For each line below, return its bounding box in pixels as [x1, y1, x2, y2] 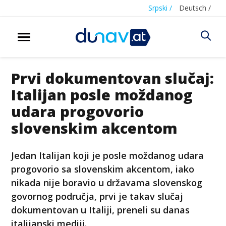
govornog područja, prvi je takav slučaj [11, 190, 184, 202]
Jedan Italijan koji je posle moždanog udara [11, 149, 204, 161]
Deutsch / [179, 3, 211, 13]
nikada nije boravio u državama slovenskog [11, 176, 203, 189]
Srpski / [148, 3, 172, 13]
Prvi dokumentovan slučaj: [11, 68, 214, 88]
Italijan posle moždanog [11, 84, 193, 104]
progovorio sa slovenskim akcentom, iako [11, 162, 195, 175]
